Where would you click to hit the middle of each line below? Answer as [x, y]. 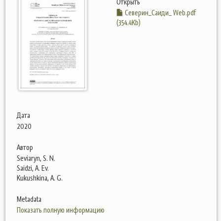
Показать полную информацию [61, 210]
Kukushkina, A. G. [40, 178]
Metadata [29, 199]
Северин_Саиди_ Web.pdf [160, 13]
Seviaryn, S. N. [36, 158]
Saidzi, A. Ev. [33, 168]
